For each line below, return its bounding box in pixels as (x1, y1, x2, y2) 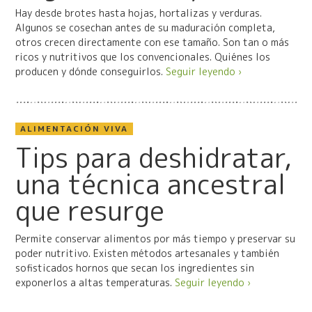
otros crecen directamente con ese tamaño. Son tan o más (15, 35, 289, 49)
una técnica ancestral (15, 165, 286, 203)
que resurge (15, 192, 164, 229)
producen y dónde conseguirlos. (15, 64, 166, 78)
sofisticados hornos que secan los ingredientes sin (15, 260, 254, 274)
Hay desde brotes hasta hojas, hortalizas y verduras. (15, 6, 262, 19)
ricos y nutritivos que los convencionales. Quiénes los (15, 49, 270, 63)
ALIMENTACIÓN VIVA (19, 122, 128, 134)
